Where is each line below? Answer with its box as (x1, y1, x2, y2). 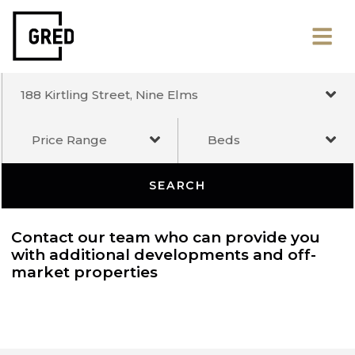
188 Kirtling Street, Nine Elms (21, 91, 208, 108)
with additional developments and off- (12, 258, 334, 278)
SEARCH (157, 187, 217, 203)
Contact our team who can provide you (12, 239, 338, 260)
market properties (12, 277, 166, 296)
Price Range (33, 139, 113, 155)
